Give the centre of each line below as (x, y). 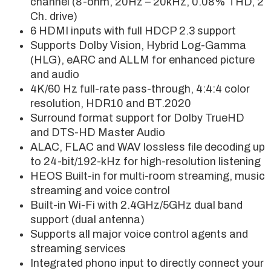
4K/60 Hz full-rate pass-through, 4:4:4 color (140, 89)
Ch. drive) (54, 16)
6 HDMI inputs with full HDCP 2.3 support (133, 31)
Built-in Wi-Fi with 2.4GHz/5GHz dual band (136, 205)
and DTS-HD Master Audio (98, 132)
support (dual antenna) (87, 219)
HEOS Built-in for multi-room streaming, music (148, 176)
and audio (55, 74)
